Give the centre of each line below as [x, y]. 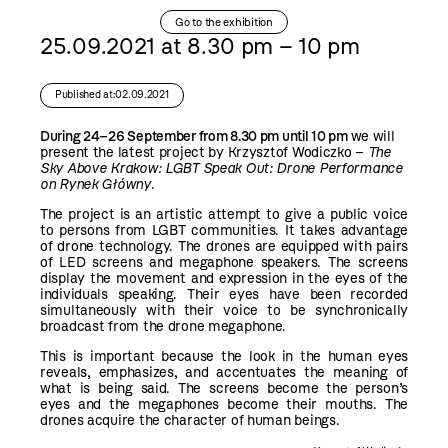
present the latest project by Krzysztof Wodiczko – [204, 152]
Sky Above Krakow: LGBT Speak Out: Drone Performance [221, 168]
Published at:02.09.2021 [112, 95]
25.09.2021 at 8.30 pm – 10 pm [200, 47]
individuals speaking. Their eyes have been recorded [224, 294]
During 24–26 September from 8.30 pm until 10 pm [195, 136]
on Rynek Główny [95, 184]
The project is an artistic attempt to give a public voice [224, 214]
